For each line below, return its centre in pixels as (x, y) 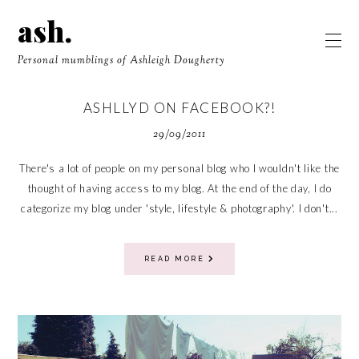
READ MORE (176, 259)
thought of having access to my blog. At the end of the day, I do (179, 188)
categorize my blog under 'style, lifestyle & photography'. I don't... (179, 208)
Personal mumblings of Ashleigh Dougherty (121, 61)
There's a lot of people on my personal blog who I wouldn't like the (179, 168)
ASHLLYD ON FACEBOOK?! (179, 108)
